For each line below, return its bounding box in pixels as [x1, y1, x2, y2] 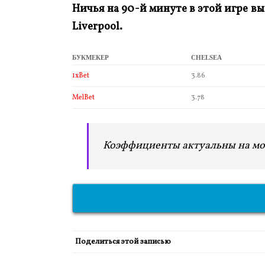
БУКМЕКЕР [72, 54, 109, 62]
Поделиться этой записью [75, 237, 171, 248]
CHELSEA [191, 54, 222, 62]
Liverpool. [72, 20, 122, 35]
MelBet [72, 93, 95, 103]
